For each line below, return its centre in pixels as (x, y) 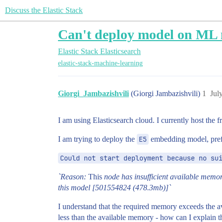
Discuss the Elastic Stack (44, 10)
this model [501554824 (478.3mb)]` (114, 188)
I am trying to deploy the (97, 139)
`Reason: (72, 177)
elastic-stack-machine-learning (100, 63)
